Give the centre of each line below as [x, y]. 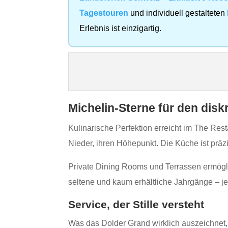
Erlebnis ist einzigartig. [121, 28]
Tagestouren [104, 13]
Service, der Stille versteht [136, 204]
